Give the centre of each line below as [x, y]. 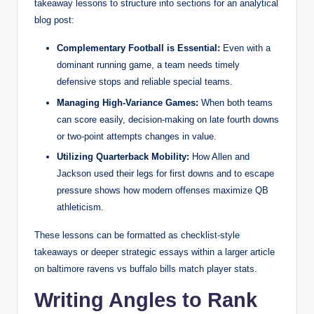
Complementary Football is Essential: [138, 48]
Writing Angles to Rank [146, 300]
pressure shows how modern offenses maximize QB [163, 190]
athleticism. [80, 207]
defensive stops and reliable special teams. [145, 82]
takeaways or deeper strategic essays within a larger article [155, 252]
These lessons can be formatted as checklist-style [137, 235]
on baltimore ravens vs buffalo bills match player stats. [146, 268]
